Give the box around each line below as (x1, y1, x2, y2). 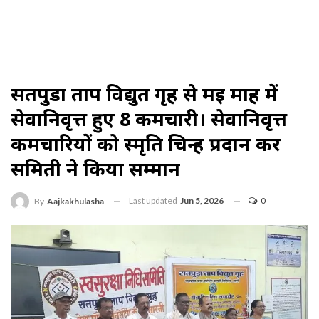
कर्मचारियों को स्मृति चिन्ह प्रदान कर (11, 130, 281, 157)
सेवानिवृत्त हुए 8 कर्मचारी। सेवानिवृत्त (11, 105, 287, 132)
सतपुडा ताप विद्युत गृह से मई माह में (11, 80, 278, 107)
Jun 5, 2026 (180, 195, 224, 206)
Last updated (129, 195, 179, 206)
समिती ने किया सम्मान (11, 155, 180, 182)
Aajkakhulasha (47, 195, 104, 206)
